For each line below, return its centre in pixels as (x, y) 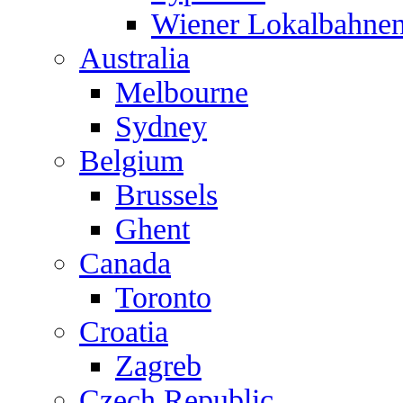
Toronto (163, 297)
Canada (125, 263)
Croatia (124, 331)
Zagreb (158, 366)
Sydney (161, 126)
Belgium (131, 161)
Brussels (166, 195)
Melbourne (182, 92)
